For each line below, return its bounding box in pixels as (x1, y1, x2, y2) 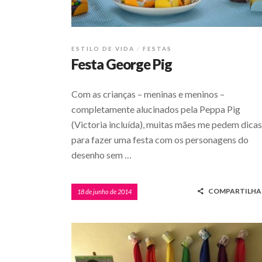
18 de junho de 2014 (77, 188, 132, 196)
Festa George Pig (71, 56, 172, 73)
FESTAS (143, 45, 172, 53)
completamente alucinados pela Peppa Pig (71, 104, 240, 115)
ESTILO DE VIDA (71, 45, 135, 53)
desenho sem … (71, 149, 132, 161)
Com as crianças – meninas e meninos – (71, 88, 225, 100)
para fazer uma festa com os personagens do (71, 134, 249, 146)
